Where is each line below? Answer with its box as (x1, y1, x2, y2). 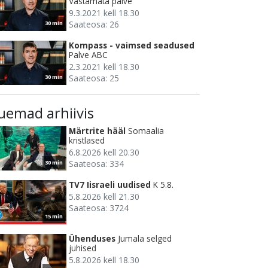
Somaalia (128, 125, 164, 137)
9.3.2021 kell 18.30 (69, 7, 139, 19)
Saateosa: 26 (69, 19, 119, 31)
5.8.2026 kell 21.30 (69, 191, 139, 203)
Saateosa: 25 (69, 72, 119, 84)
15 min (45, 212, 63, 221)
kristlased (69, 135, 105, 147)
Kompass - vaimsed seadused (69, 39, 194, 51)
